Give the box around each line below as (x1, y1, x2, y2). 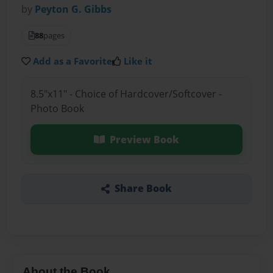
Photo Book (30, 101, 84, 115)
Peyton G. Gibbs (35, 2, 112, 16)
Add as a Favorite (33, 55, 113, 68)
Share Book (114, 182, 172, 196)
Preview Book (109, 132, 179, 146)
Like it (124, 55, 153, 68)
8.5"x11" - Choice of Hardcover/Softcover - (30, 87, 222, 101)
